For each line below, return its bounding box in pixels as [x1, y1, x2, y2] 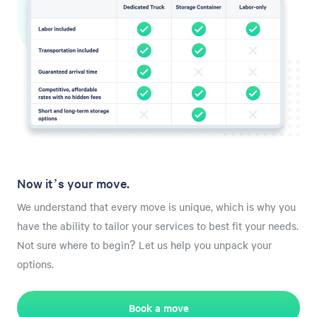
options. [17, 256, 54, 271]
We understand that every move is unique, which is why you [17, 199, 296, 214]
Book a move [128, 300, 189, 316]
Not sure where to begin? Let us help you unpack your [17, 237, 272, 252]
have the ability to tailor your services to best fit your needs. [17, 218, 299, 233]
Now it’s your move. [17, 174, 129, 191]
